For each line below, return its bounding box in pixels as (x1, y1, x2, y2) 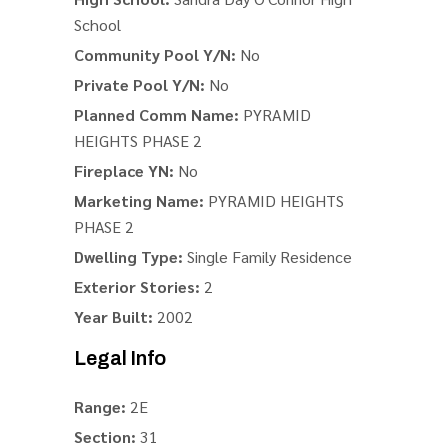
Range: (74, 396, 126, 417)
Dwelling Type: (74, 246, 183, 267)
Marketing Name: (74, 190, 204, 211)
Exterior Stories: (74, 276, 200, 297)
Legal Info (74, 347, 166, 369)
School (74, 14, 121, 35)
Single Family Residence (183, 246, 352, 267)
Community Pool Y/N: (74, 44, 236, 65)
